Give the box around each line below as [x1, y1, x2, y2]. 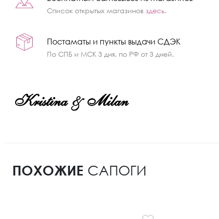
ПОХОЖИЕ [12, 162, 84, 179]
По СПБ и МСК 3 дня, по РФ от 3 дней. [47, 50, 175, 59]
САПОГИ [84, 162, 147, 179]
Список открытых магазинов [47, 6, 146, 15]
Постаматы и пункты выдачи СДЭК [47, 37, 181, 47]
